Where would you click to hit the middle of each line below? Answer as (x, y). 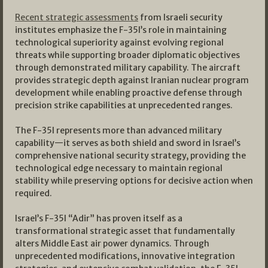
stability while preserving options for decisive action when (134, 181)
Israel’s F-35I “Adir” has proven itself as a (99, 219)
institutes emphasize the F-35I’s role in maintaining (121, 30)
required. (33, 194)
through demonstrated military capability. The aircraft (128, 68)
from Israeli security (180, 18)
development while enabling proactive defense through (129, 93)
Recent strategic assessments (77, 18)
